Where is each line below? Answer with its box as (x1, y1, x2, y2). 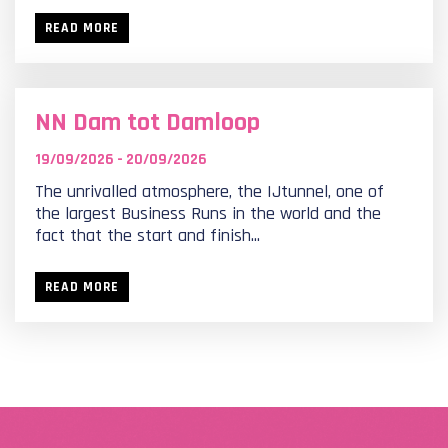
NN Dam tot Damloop (35, 106, 260, 139)
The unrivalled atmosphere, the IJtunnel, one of (35, 180, 384, 203)
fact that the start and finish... (35, 224, 260, 247)
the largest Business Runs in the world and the (35, 202, 381, 225)
